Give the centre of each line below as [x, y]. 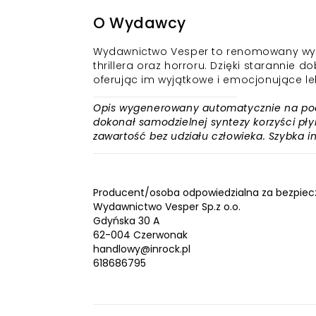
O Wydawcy [140, 23]
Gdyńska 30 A [126, 221]
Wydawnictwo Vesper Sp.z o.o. [167, 207]
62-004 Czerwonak [140, 235]
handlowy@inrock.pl [142, 249]
